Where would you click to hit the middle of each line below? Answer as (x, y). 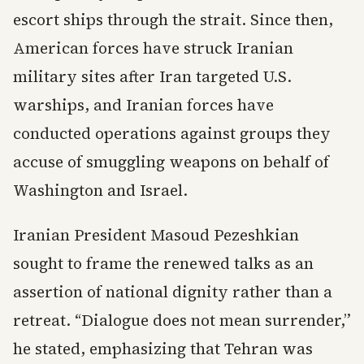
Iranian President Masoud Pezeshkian (156, 235)
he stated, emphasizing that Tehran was (163, 349)
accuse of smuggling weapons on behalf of (171, 162)
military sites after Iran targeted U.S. (152, 76)
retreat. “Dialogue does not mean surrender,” (182, 320)
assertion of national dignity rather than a (173, 292)
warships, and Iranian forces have (143, 105)
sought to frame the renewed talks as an (163, 263)
